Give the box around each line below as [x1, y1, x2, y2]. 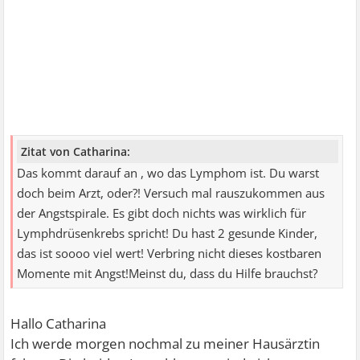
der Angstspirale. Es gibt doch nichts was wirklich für [17, 204, 307, 222]
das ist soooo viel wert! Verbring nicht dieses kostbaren [17, 244, 322, 262]
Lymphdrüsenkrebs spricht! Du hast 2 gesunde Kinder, [17, 224, 318, 242]
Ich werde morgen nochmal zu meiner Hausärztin [10, 333, 321, 353]
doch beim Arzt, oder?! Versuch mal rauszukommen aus [17, 184, 325, 202]
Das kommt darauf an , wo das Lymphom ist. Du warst [17, 164, 320, 182]
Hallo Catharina [10, 313, 107, 333]
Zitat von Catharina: [21, 143, 131, 159]
